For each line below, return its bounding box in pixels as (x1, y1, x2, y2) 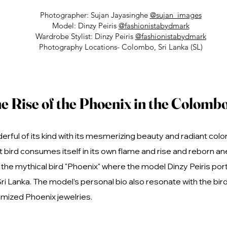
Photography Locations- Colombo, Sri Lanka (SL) (39, 42, 203, 52)
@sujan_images (149, 10, 202, 20)
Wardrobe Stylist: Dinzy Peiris (35, 31, 135, 41)
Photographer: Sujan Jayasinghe (40, 10, 150, 20)
